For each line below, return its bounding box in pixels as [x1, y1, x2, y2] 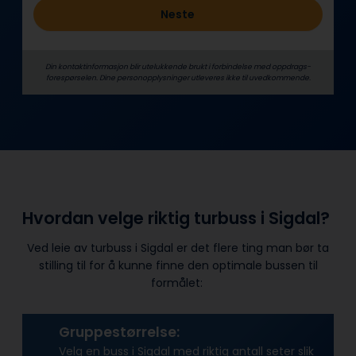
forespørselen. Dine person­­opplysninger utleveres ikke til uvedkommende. [45, 72, 311, 83]
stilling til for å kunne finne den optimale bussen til [38, 257, 318, 273]
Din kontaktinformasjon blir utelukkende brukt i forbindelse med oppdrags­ [45, 61, 311, 72]
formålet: [150, 274, 206, 291]
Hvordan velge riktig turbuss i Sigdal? [22, 207, 334, 230]
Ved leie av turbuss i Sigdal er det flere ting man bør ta [27, 239, 329, 256]
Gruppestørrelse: [58, 323, 180, 342]
